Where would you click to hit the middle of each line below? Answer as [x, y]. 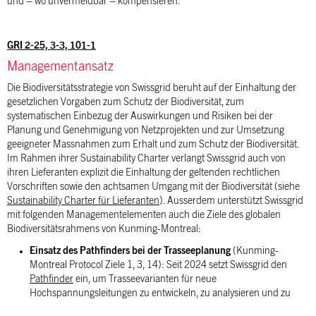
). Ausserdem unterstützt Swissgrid [231, 201]
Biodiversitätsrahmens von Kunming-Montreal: [104, 229]
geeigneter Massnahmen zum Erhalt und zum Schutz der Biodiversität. [153, 145]
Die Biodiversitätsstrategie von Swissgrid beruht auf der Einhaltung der [152, 88]
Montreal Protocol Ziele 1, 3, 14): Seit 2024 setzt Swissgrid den [158, 265]
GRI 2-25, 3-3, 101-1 [51, 46]
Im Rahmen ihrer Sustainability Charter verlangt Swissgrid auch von [146, 159]
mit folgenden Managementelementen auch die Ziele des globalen [144, 215]
